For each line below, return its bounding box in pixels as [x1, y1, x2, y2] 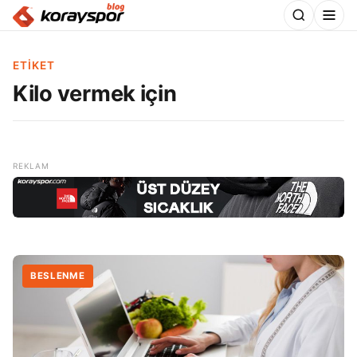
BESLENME [30, 270, 85, 282]
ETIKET [13, 59, 56, 72]
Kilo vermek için [13, 80, 177, 107]
